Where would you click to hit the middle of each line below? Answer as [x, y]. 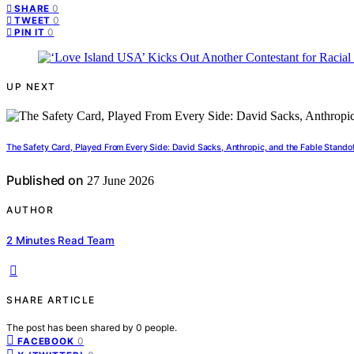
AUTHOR [30, 210]
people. [161, 327]
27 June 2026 [119, 181]
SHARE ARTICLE [51, 299]
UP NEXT [31, 87]
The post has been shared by [71, 327]
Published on [45, 181]
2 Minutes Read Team [60, 240]
